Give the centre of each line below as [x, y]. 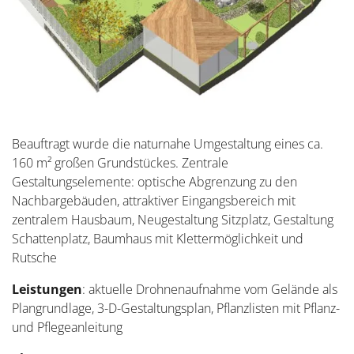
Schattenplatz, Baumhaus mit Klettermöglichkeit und [158, 239]
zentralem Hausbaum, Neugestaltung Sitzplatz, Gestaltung [173, 220]
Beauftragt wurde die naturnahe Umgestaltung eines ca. [168, 144]
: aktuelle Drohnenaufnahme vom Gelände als [210, 290]
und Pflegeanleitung [67, 328]
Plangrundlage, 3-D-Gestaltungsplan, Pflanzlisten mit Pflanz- [176, 309]
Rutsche [34, 258]
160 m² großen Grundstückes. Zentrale [120, 163]
